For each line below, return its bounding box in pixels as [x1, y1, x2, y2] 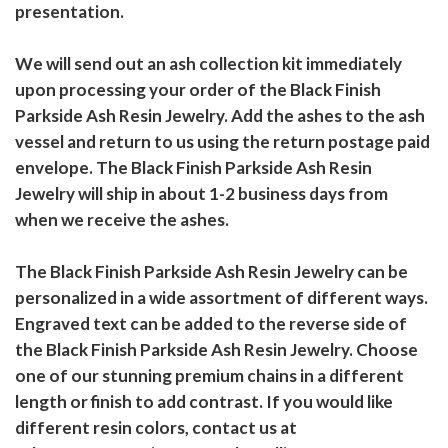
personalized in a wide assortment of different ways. [15, 287, 428, 309]
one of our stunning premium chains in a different [15, 365, 404, 387]
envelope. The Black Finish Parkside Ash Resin [15, 157, 372, 179]
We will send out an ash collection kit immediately [15, 53, 402, 75]
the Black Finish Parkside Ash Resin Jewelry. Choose [15, 339, 418, 361]
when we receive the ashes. [15, 209, 229, 231]
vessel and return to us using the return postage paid [15, 131, 430, 153]
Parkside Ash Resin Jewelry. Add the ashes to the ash [15, 105, 425, 127]
